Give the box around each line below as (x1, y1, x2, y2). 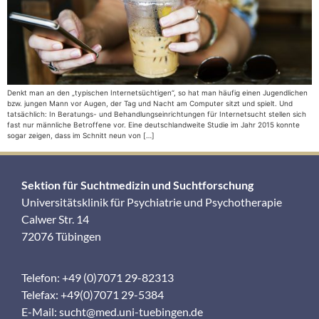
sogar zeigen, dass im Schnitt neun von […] (7, 131, 155, 140)
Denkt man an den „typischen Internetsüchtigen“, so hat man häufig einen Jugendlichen (7, 88, 308, 98)
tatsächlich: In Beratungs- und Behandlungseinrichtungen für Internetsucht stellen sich (7, 110, 306, 119)
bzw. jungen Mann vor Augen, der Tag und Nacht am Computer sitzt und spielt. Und (7, 99, 293, 108)
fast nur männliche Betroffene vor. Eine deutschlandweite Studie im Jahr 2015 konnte (7, 120, 300, 130)
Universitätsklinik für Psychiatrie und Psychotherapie (21, 194, 282, 209)
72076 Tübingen (21, 229, 101, 243)
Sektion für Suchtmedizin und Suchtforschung (21, 177, 253, 192)
